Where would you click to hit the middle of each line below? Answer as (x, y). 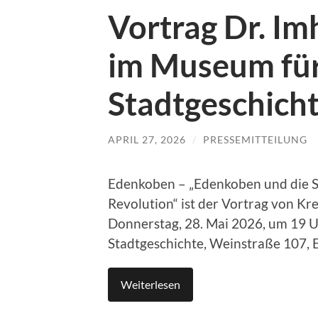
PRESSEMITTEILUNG (255, 139)
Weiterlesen (150, 285)
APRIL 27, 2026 (147, 139)
